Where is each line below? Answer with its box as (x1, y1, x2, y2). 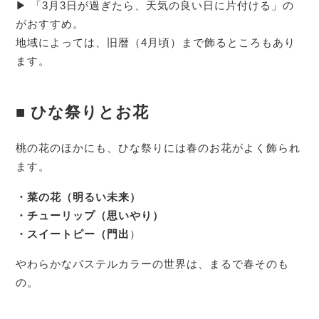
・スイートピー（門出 (16, 227, 130, 240)
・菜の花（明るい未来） (16, 190, 142, 203)
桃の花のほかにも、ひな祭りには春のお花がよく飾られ (16, 141, 301, 154)
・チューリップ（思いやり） (16, 209, 164, 221)
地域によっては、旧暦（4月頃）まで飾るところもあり (16, 36, 296, 48)
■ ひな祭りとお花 (16, 103, 150, 121)
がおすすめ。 (16, 17, 85, 30)
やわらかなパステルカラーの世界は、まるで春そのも (16, 258, 290, 271)
